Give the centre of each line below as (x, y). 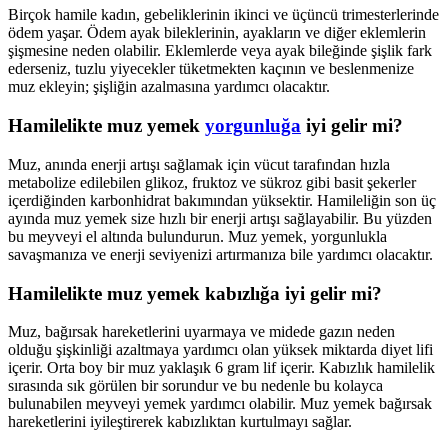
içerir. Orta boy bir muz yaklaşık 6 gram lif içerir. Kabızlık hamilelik (221, 368)
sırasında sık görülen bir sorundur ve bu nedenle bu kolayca (195, 386)
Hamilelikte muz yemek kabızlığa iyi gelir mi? (195, 293)
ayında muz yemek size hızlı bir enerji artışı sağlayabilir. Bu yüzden (220, 218)
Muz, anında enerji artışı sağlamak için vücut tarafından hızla (199, 164)
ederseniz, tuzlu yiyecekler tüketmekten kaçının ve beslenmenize (211, 69)
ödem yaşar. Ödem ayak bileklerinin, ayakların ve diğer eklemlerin (217, 33)
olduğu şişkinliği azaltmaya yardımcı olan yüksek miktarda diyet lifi (220, 350)
